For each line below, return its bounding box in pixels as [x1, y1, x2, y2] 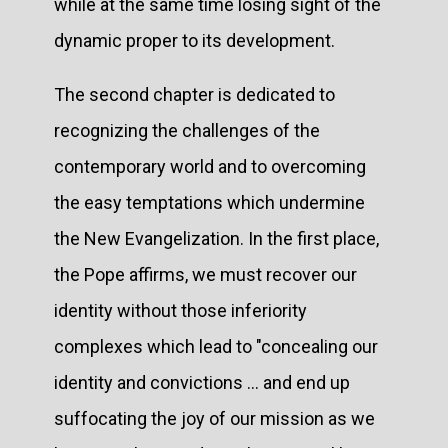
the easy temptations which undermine [54, 191, 365, 213]
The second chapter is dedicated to [54, 83, 335, 105]
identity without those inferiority [54, 299, 307, 321]
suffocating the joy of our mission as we [54, 407, 375, 429]
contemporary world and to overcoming [54, 155, 366, 177]
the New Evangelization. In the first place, [54, 227, 379, 249]
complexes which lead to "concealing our [54, 335, 378, 357]
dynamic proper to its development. [54, 29, 335, 51]
